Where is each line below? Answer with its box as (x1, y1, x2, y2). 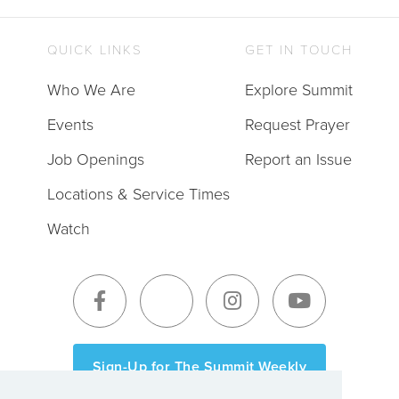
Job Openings (46, 148, 144, 170)
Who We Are (46, 78, 135, 101)
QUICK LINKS (46, 40, 142, 59)
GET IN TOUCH (244, 40, 353, 59)
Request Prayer (244, 113, 350, 135)
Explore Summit (244, 78, 353, 101)
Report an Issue (244, 148, 352, 170)
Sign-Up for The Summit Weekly (92, 355, 307, 377)
